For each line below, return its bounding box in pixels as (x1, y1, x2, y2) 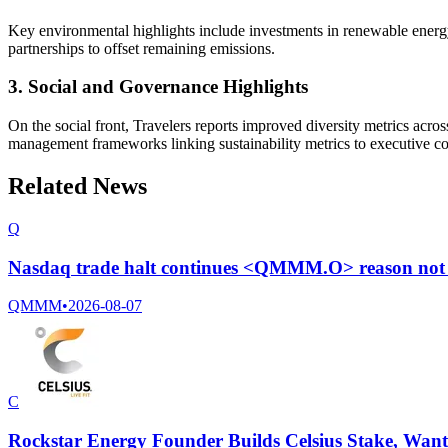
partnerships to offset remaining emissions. (8, 39, 275, 57)
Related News (8, 173, 147, 200)
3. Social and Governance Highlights (8, 76, 308, 98)
